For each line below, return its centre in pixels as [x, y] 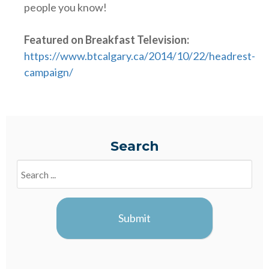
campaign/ [49, 72]
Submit [134, 218]
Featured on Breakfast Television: [107, 40]
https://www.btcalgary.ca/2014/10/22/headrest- [140, 56]
